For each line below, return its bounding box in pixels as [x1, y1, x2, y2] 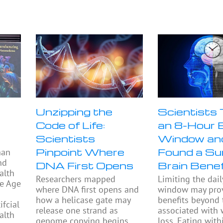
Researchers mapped [36, 173, 116, 185]
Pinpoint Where [36, 145, 125, 159]
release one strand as [36, 205, 118, 217]
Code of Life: [36, 118, 106, 132]
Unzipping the [36, 105, 113, 118]
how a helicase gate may [36, 194, 131, 206]
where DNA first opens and [36, 184, 139, 196]
